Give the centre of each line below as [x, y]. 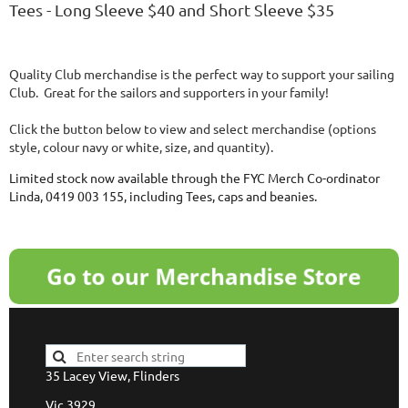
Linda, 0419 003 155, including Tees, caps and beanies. [163, 195]
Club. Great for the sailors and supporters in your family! [169, 92]
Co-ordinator [342, 177]
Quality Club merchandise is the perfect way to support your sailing [202, 73]
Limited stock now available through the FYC [138, 177]
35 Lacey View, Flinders [112, 376]
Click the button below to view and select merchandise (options [193, 128]
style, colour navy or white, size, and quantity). [141, 146]
